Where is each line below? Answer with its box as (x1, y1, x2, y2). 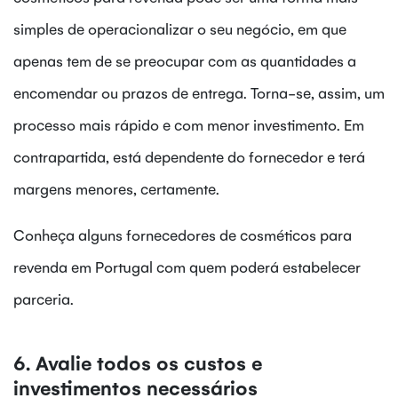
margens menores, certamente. (13, 178, 219, 198)
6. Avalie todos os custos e (13, 348, 262, 375)
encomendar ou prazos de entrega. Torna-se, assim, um (13, 82, 385, 102)
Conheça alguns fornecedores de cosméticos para (13, 224, 352, 244)
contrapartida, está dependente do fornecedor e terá (13, 146, 365, 166)
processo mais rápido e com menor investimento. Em (13, 114, 364, 134)
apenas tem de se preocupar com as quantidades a (13, 50, 356, 70)
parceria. (13, 288, 74, 308)
